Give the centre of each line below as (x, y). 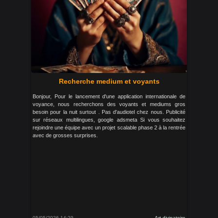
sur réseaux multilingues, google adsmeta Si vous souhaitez (109, 120)
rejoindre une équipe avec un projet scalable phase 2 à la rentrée (109, 127)
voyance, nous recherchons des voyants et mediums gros (109, 104)
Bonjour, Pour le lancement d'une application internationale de (109, 96)
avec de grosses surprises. (65, 135)
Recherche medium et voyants (109, 81)
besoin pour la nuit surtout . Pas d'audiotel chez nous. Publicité (109, 112)
